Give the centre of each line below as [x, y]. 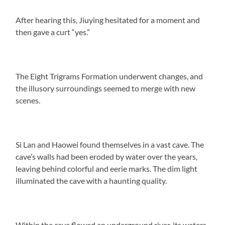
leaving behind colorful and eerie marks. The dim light [107, 168]
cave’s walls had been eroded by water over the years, [107, 156]
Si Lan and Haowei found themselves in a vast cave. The [110, 144]
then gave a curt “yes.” [53, 32]
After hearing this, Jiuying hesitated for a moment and [108, 20]
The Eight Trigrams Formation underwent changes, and [109, 76]
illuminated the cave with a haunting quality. [91, 180]
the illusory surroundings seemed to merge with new [106, 88]
